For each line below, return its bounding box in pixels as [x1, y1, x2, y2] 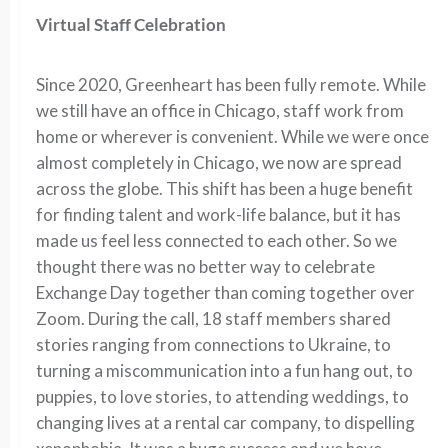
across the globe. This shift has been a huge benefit [36, 178, 413, 199]
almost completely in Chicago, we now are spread [36, 152, 402, 173]
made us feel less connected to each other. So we [36, 230, 397, 251]
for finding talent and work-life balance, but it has [36, 204, 401, 225]
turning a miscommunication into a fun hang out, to [36, 360, 413, 381]
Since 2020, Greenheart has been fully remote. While [36, 74, 426, 95]
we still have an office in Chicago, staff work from [36, 100, 404, 121]
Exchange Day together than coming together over [36, 282, 415, 303]
